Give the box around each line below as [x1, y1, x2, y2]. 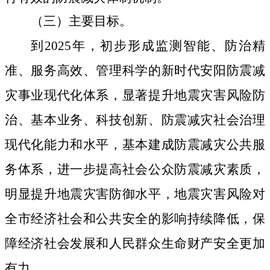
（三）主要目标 [31, 14, 119, 29]
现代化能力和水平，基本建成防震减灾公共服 [5, 137, 265, 152]
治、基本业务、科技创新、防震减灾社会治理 [5, 113, 265, 128]
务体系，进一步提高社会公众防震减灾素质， [5, 162, 265, 177]
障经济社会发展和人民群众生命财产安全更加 [5, 236, 265, 251]
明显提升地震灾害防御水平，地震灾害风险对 [5, 187, 265, 202]
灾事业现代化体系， [5, 88, 122, 103]
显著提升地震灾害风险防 [122, 88, 266, 103]
